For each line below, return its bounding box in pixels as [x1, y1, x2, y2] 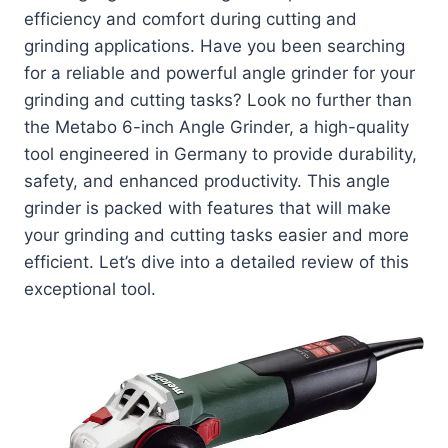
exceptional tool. [24, 279, 156, 300]
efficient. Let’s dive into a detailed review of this [24, 252, 409, 273]
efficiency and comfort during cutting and [24, 9, 357, 30]
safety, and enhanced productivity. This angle [24, 171, 390, 192]
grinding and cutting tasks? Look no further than [24, 90, 412, 111]
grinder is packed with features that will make [24, 198, 391, 219]
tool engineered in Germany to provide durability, [24, 144, 417, 165]
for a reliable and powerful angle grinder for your [24, 63, 415, 84]
